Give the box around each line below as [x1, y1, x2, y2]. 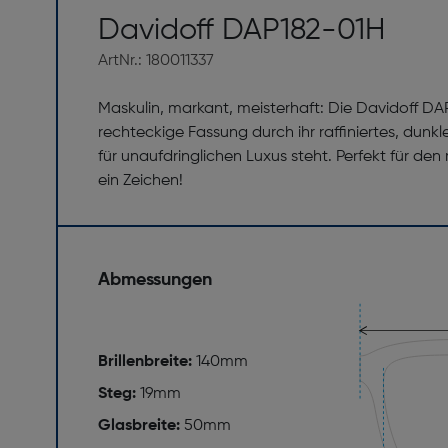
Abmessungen [98, 271, 212, 290]
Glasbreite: [98, 418, 184, 435]
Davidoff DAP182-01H [98, 16, 385, 47]
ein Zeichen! [98, 173, 183, 190]
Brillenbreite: [98, 354, 196, 371]
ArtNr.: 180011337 [98, 53, 214, 70]
